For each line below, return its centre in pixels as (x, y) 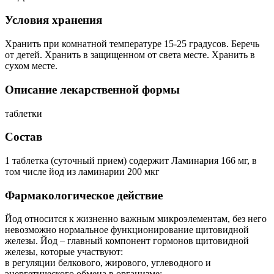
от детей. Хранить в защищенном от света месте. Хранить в (130, 55)
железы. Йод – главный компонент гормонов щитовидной (127, 241)
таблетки (24, 113)
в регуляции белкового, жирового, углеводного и (108, 263)
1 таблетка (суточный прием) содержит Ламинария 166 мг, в (131, 160)
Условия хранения (54, 20)
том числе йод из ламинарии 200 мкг (82, 171)
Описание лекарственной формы (92, 89)
